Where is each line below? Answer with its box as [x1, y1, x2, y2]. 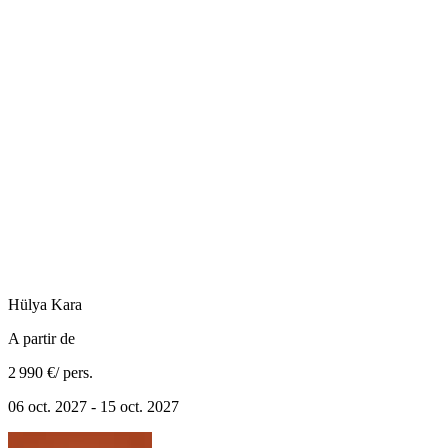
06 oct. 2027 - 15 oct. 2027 [8, 398, 179, 416]
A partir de [8, 330, 75, 348]
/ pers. [55, 364, 93, 382]
